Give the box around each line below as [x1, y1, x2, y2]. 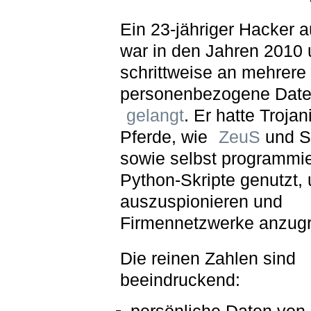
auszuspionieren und [119, 192, 283, 211]
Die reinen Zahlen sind [119, 249, 296, 268]
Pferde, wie [119, 127, 212, 146]
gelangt [126, 106, 184, 125]
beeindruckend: [119, 270, 240, 289]
